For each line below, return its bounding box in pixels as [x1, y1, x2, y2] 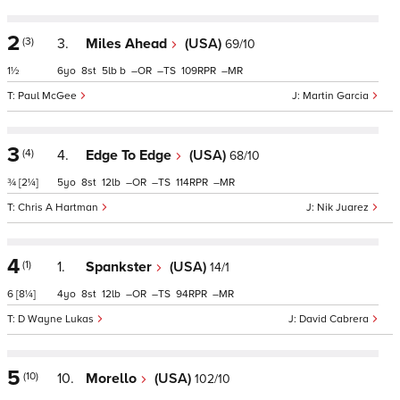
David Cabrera [299, 312, 371, 326]
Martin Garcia [303, 89, 371, 103]
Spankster [86, 258, 155, 276]
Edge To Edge [86, 146, 175, 164]
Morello [86, 370, 140, 387]
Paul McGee [18, 89, 79, 103]
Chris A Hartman [18, 201, 101, 214]
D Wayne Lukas [18, 312, 96, 326]
